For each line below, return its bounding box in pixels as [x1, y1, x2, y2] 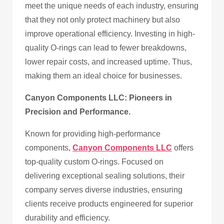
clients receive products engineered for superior [25, 199, 193, 208]
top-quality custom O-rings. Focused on [25, 157, 163, 166]
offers [172, 143, 193, 152]
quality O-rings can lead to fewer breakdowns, [25, 43, 186, 52]
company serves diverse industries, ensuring [25, 185, 182, 194]
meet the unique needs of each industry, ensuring [25, 1, 198, 10]
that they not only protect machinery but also [25, 15, 180, 24]
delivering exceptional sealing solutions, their [25, 171, 184, 180]
